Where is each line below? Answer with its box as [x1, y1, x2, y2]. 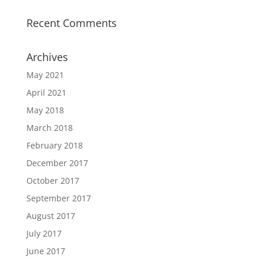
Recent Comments [26, 16, 117, 31]
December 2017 [26, 157, 88, 169]
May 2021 [26, 69, 64, 81]
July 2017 [26, 228, 62, 240]
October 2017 [26, 175, 79, 187]
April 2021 [26, 87, 66, 99]
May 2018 [26, 104, 64, 116]
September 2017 [26, 193, 91, 204]
